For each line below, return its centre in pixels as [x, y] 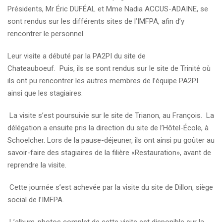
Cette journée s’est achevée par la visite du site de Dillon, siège [110, 187]
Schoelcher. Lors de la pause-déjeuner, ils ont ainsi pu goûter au [111, 140]
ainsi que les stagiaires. [46, 93]
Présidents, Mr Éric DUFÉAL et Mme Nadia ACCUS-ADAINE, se [108, 9]
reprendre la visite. [38, 165]
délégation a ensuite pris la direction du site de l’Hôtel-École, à [108, 128]
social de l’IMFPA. [37, 199]
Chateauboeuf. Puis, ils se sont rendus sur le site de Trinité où [109, 68]
